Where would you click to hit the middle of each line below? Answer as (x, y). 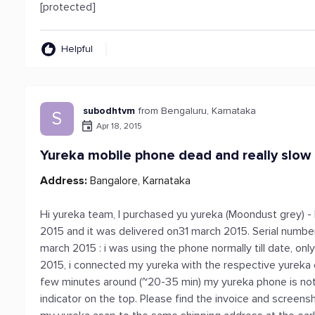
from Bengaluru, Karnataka (198, 111)
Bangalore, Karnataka (139, 181)
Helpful (77, 49)
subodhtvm (109, 111)
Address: (64, 181)
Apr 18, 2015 (120, 126)
